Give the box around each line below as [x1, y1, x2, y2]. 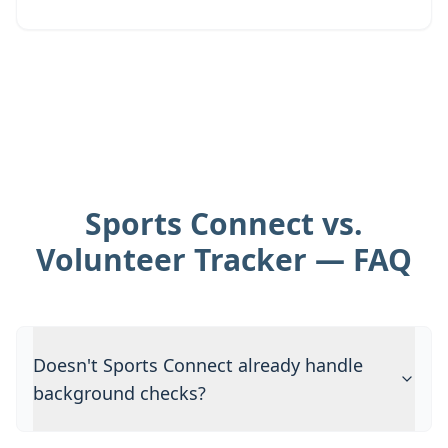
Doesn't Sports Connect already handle [33, 353, 363, 377]
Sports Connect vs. [85, 203, 363, 244]
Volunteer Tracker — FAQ [36, 239, 412, 280]
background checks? [33, 381, 206, 405]
